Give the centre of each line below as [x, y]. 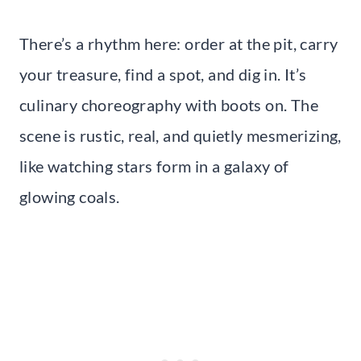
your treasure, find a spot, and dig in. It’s [163, 74]
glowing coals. [70, 196]
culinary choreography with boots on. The [169, 104]
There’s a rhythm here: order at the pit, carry [179, 43]
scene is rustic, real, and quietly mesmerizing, [180, 135]
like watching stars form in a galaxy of [154, 166]
